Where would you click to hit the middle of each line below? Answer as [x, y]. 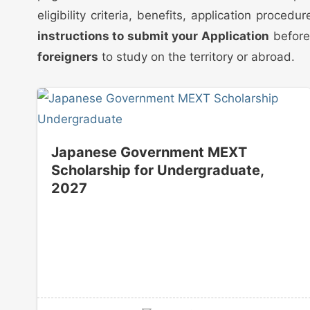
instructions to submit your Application [153, 36]
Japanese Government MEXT [149, 152]
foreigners [67, 56]
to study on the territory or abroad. [196, 56]
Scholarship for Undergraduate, [157, 170]
